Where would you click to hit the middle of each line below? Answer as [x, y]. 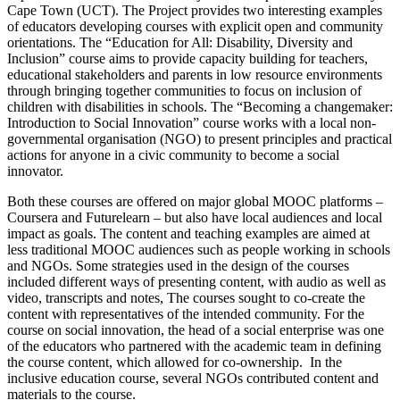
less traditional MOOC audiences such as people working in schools [199, 250]
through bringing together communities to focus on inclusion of [184, 91]
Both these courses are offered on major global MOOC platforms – [195, 202]
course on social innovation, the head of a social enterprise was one [196, 330]
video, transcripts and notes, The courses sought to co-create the [186, 298]
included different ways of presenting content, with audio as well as [196, 282]
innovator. [35, 171]
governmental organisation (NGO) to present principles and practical [200, 139]
